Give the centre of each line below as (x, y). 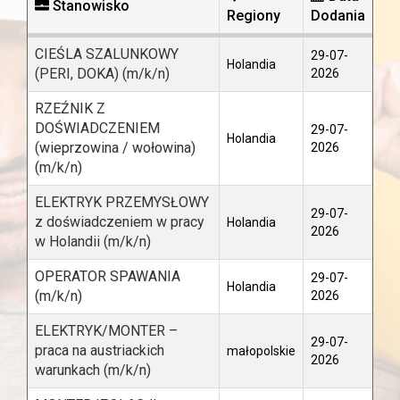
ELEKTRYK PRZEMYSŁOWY (122, 202)
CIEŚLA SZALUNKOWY (107, 54)
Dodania (338, 16)
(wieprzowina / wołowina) (115, 148)
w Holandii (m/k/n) (93, 242)
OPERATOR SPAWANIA (108, 276)
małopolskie (261, 351)
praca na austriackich (100, 350)
